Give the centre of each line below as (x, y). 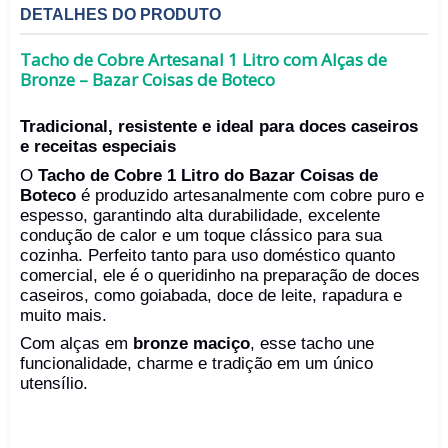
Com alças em (76, 343)
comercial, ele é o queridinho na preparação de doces (220, 275)
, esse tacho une (312, 343)
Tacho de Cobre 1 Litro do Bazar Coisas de (208, 175)
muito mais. (63, 315)
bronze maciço (191, 343)
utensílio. (54, 383)
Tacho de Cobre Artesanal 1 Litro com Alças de (203, 59)
